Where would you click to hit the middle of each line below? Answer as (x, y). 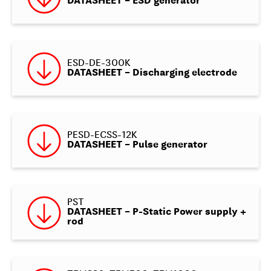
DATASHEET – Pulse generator (137, 145)
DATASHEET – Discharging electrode (152, 73)
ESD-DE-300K (99, 64)
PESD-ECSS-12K (102, 136)
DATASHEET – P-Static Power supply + (156, 213)
